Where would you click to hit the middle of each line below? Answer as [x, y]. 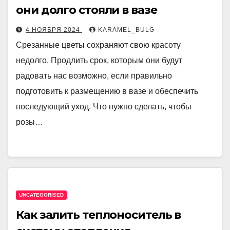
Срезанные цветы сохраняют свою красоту [98, 45]
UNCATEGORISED [41, 195]
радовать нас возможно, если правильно [94, 76]
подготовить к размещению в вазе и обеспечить [107, 91]
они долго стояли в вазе [87, 10]
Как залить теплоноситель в [99, 215]
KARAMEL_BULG [126, 30]
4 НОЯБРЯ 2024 [54, 30]
